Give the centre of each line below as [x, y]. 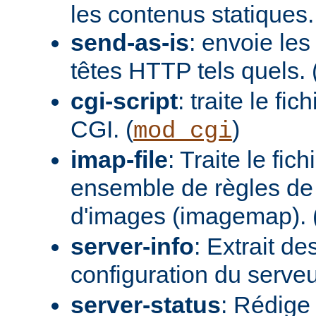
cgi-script [124, 101]
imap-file [119, 159]
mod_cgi [183, 131]
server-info [132, 246]
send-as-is [130, 42]
